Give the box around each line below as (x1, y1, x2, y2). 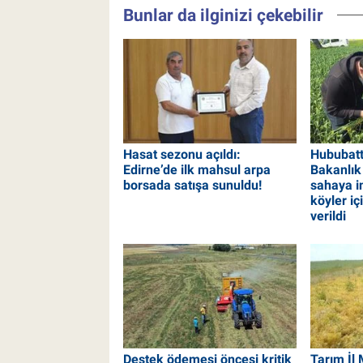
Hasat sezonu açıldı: (122, 146, 241, 162)
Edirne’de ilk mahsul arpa (122, 161, 271, 177)
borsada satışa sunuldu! (122, 177, 262, 193)
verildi (310, 207, 346, 224)
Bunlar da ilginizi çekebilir (122, 5, 323, 26)
